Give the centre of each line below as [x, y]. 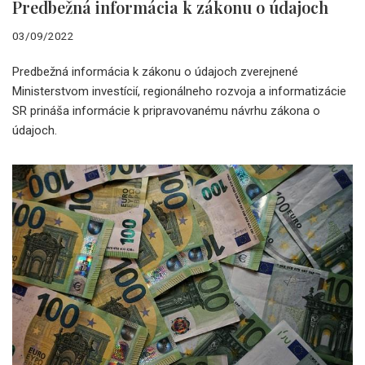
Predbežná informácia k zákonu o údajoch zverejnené [155, 71]
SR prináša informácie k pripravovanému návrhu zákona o [166, 110]
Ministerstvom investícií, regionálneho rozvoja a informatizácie [179, 91]
